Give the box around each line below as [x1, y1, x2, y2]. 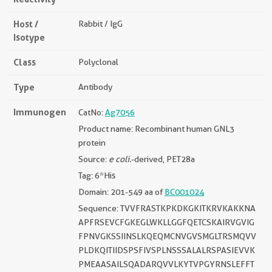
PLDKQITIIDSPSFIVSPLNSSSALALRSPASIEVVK [78, 245, 255, 256]
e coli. [109, 154, 131, 165]
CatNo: [78, 107, 105, 118]
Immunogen [13, 106, 66, 118]
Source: [78, 154, 109, 165]
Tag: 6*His [78, 171, 115, 181]
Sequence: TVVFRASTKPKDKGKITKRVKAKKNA [78, 203, 256, 214]
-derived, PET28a [131, 154, 195, 165]
